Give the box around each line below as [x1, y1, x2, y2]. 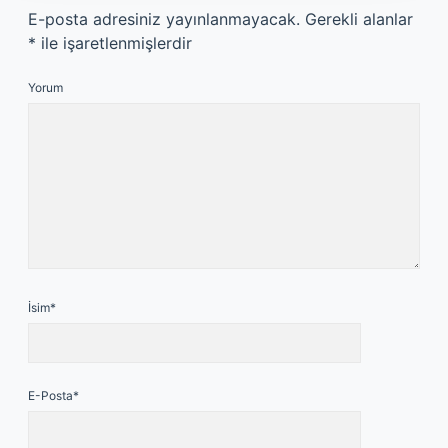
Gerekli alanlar [305, 9, 413, 29]
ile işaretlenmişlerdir [36, 33, 192, 53]
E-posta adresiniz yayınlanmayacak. [28, 9, 300, 29]
